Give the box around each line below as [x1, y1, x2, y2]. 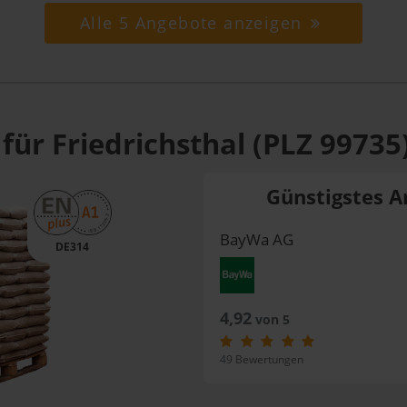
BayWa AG [219, 228, 293, 250]
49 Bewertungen [219, 351, 303, 367]
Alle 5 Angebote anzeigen [79, 12, 308, 35]
